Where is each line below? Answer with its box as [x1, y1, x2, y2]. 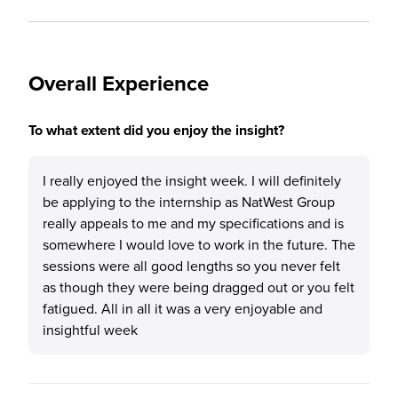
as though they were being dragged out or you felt [43, 277, 354, 297]
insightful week [43, 320, 138, 339]
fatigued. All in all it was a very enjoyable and [43, 298, 322, 318]
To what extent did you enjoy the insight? [28, 120, 284, 140]
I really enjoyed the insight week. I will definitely [43, 171, 341, 190]
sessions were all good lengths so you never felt [43, 256, 340, 275]
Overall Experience [28, 68, 209, 99]
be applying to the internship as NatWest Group [43, 192, 335, 211]
